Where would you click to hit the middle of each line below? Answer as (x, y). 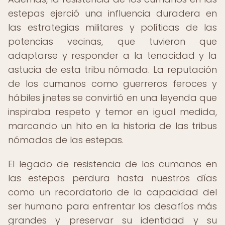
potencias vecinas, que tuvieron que (113, 41)
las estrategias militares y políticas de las (113, 27)
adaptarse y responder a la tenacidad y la (113, 55)
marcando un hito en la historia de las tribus (113, 126)
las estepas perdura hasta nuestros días (113, 178)
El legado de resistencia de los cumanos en (113, 164)
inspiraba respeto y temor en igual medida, (113, 112)
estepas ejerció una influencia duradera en (113, 13)
